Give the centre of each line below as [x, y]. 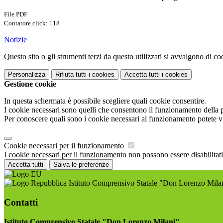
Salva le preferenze [81, 165]
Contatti [21, 202]
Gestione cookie [30, 84]
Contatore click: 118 [32, 23]
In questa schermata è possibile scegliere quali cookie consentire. [105, 101]
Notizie [15, 40]
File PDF [16, 14]
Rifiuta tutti [71, 75]
